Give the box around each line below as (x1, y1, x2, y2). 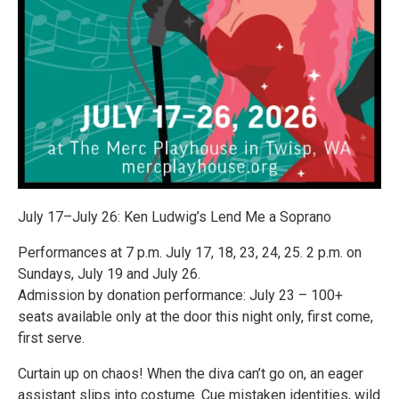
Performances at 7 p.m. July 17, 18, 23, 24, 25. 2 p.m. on (18, 244, 362, 261)
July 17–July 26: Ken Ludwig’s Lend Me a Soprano (18, 208, 331, 225)
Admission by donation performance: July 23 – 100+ (18, 287, 343, 304)
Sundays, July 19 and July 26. (18, 265, 200, 282)
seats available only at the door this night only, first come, (18, 308, 373, 325)
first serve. (18, 330, 85, 346)
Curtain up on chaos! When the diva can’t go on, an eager (18, 365, 363, 382)
